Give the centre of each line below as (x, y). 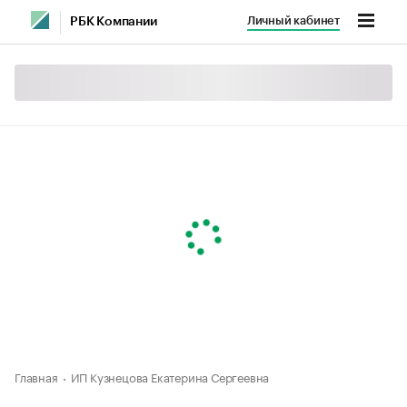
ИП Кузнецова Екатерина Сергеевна (170, 376)
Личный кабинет (293, 20)
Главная (36, 376)
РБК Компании (114, 22)
